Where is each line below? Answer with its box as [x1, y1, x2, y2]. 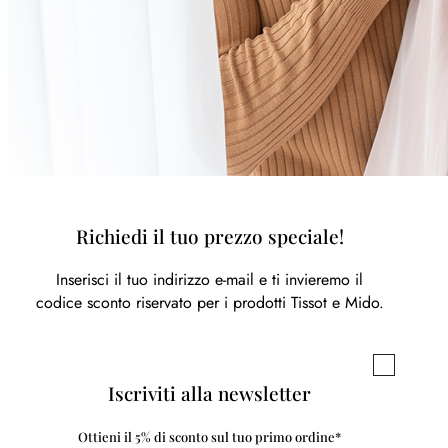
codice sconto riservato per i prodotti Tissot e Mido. [35, 290, 384, 314]
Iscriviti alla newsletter [108, 380, 312, 406]
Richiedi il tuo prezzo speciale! [75, 224, 344, 250]
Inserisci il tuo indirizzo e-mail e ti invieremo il [56, 267, 364, 291]
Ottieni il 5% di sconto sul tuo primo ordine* [78, 427, 342, 445]
